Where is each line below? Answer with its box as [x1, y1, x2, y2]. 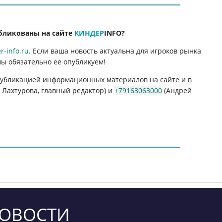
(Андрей [162, 85, 192, 95]
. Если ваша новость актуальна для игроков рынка [29, 46, 202, 55]
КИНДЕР [74, 28, 105, 38]
